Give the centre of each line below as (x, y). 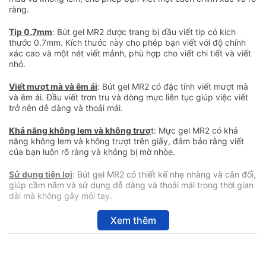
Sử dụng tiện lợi (41, 174)
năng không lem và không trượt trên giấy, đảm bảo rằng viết (126, 141)
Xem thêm (133, 220)
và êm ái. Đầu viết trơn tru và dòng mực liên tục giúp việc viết (129, 97)
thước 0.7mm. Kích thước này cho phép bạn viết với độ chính (127, 42)
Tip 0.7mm (31, 31)
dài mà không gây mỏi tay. (61, 195)
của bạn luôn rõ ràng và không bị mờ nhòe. (92, 151)
